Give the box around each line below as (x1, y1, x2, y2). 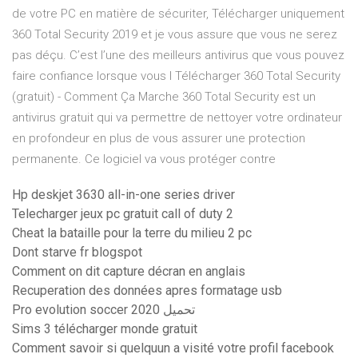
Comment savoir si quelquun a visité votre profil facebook (12, 340, 334, 356)
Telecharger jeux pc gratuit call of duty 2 (12, 206, 233, 222)
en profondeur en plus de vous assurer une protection (12, 131, 305, 146)
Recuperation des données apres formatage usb (12, 283, 282, 299)
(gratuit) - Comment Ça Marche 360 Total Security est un (12, 89, 316, 105)
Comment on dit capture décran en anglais (12, 264, 245, 280)
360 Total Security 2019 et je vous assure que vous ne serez (12, 27, 337, 42)
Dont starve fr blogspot (12, 245, 142, 261)
